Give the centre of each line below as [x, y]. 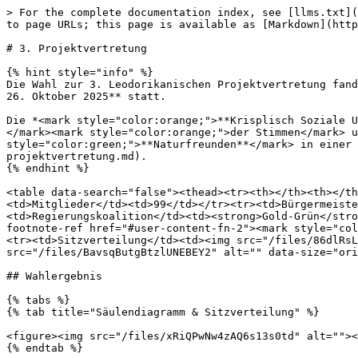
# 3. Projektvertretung [77, 48]
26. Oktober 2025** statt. [86, 96]
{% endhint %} [48, 168]
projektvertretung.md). [77, 156]
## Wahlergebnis [54, 276]
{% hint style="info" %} [80, 72]
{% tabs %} [38, 300]
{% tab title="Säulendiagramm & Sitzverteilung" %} [163, 312]
